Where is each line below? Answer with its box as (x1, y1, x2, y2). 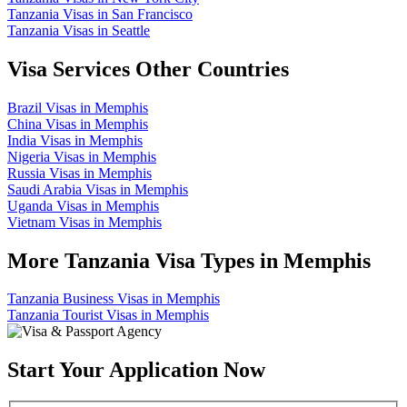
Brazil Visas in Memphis (7, 99, 148, 115)
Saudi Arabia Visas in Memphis (7, 181, 188, 197)
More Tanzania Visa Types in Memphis (7, 248, 371, 273)
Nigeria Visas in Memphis (7, 148, 156, 164)
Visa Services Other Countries (7, 56, 289, 81)
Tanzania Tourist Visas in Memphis (7, 307, 209, 323)
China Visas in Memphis (7, 115, 148, 132)
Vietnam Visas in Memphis (7, 213, 162, 230)
